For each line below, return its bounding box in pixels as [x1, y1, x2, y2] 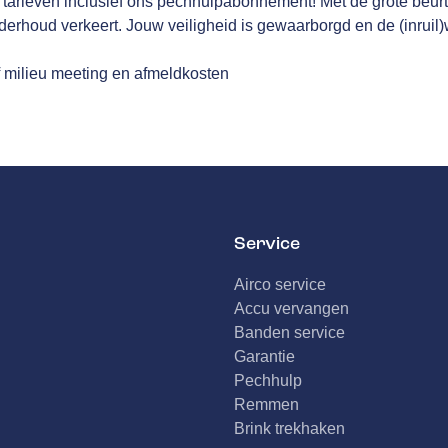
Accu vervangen [233, 300, 349, 318]
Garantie [233, 348, 295, 366]
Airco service [233, 276, 326, 294]
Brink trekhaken [233, 420, 345, 438]
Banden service [233, 324, 345, 342]
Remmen [233, 396, 299, 414]
